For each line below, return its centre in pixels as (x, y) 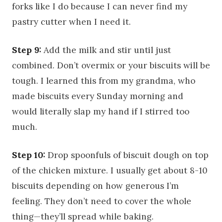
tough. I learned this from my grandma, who (104, 81)
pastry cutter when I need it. (71, 22)
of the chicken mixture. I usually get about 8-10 (110, 170)
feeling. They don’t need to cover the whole (102, 201)
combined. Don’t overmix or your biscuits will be (111, 65)
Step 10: (28, 155)
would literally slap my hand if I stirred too (101, 111)
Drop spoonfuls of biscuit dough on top (127, 155)
